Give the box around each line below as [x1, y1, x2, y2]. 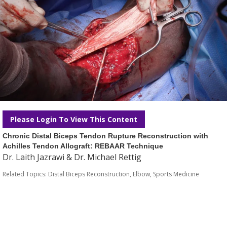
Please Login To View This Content [10, 115, 137, 124]
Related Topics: [3, 170, 48, 178]
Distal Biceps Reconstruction [48, 170, 130, 178]
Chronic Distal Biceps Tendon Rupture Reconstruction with [3, 132, 208, 140]
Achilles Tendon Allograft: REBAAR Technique [3, 142, 163, 150]
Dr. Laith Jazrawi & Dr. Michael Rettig [3, 152, 141, 163]
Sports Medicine [153, 170, 199, 178]
